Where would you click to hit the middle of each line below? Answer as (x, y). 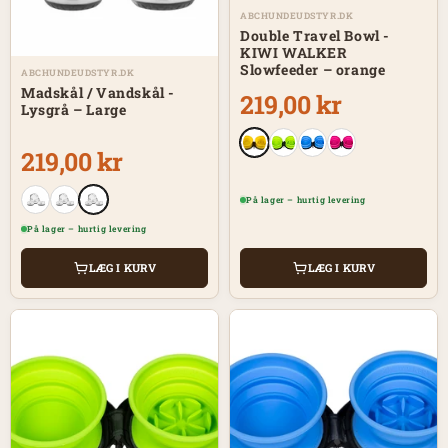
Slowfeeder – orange (313, 69)
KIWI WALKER (294, 52)
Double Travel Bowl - (315, 35)
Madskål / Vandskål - (98, 92)
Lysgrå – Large (74, 109)
